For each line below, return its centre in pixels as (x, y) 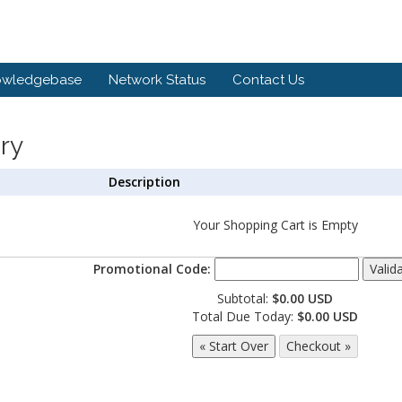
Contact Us (268, 80)
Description (144, 182)
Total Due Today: (245, 316)
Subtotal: (245, 298)
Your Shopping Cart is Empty (275, 225)
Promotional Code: (152, 269)
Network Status (157, 80)
